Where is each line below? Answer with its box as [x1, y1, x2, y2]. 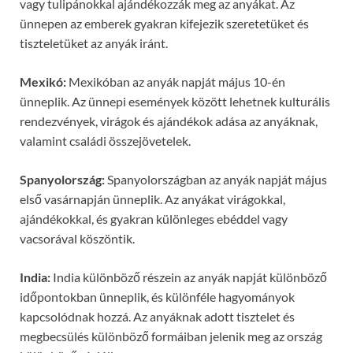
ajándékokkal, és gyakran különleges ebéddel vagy [20, 210, 288, 226]
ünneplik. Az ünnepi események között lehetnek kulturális [20, 93, 330, 109]
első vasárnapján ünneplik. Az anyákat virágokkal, [20, 191, 285, 206]
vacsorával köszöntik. [20, 230, 135, 246]
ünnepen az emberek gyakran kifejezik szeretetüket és [20, 15, 309, 31]
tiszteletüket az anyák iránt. [20, 35, 168, 50]
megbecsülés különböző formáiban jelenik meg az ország [20, 328, 322, 344]
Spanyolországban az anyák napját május [105, 171, 327, 187]
